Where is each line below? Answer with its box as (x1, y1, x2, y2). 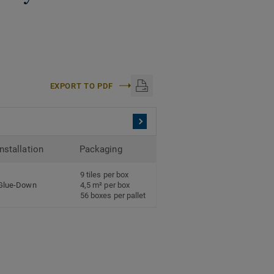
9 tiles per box (80, 170, 129, 180)
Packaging (80, 144, 122, 155)
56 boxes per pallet (80, 191, 146, 201)
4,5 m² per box (80, 180, 130, 190)
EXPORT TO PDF (50, 81, 113, 91)
